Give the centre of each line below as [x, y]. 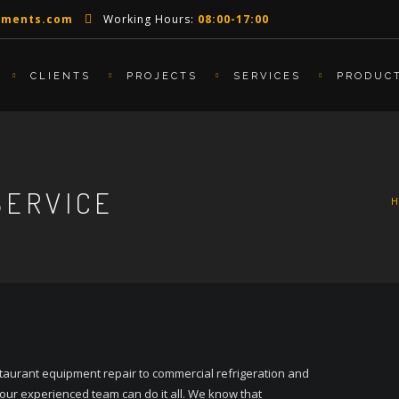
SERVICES [267, 76]
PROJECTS [162, 76]
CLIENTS [61, 76]
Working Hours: [149, 19]
